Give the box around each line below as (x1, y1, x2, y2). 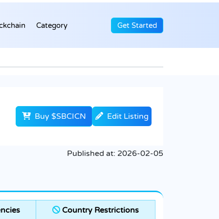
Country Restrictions (60, 205, 139, 216)
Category (36, 21, 67, 30)
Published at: (67, 149, 117, 159)
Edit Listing (107, 111, 149, 122)
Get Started (117, 21, 157, 30)
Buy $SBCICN (33, 111, 86, 122)
